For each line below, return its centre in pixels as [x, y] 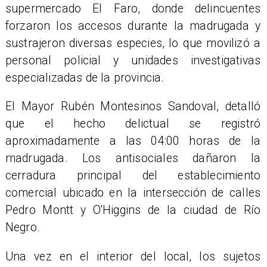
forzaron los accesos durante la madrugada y [133, 26]
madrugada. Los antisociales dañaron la [133, 159]
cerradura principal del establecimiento [133, 176]
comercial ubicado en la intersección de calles [133, 193]
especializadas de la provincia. [85, 77]
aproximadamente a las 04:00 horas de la [133, 141]
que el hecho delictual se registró [133, 124]
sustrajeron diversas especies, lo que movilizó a [133, 43]
